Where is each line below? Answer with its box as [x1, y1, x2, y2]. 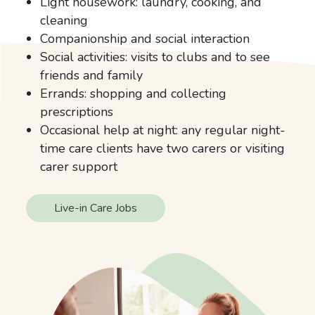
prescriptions [40, 103, 114, 120]
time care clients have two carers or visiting [40, 139, 285, 157]
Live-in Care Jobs [54, 200, 138, 216]
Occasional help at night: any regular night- [40, 121, 286, 139]
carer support [40, 157, 118, 175]
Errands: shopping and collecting [40, 84, 227, 102]
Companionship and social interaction [40, 30, 250, 47]
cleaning [40, 11, 89, 29]
